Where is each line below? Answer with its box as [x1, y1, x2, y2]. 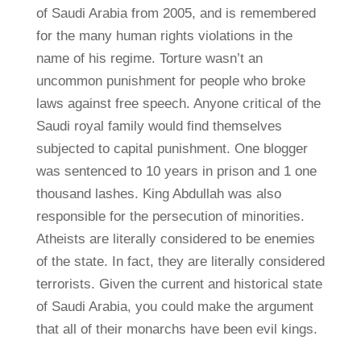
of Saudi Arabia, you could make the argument [35, 298, 313, 314]
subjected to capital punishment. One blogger [35, 140, 308, 156]
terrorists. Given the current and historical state [35, 276, 322, 292]
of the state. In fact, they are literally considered [35, 253, 325, 269]
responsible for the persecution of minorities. [35, 208, 305, 224]
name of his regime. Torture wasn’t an [35, 50, 263, 66]
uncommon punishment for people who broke [35, 73, 305, 89]
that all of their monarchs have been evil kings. [35, 321, 317, 337]
